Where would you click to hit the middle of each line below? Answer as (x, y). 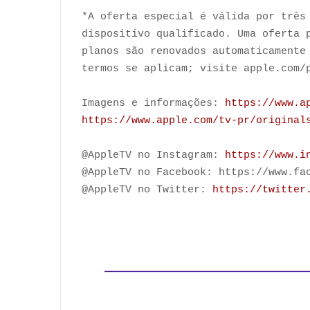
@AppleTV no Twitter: (147, 190)
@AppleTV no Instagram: (153, 155)
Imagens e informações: (153, 103)
